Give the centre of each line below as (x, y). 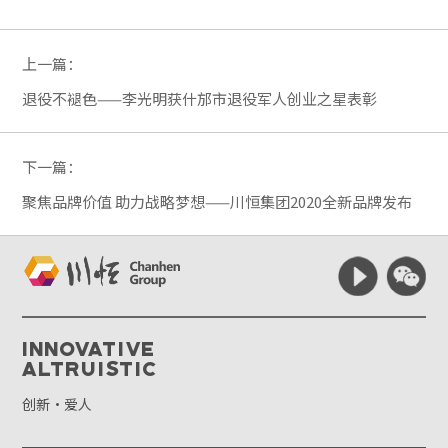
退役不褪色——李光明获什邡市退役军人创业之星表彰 (200, 98)
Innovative (89, 348)
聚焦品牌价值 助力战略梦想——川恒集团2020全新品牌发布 (217, 201)
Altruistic (91, 368)
